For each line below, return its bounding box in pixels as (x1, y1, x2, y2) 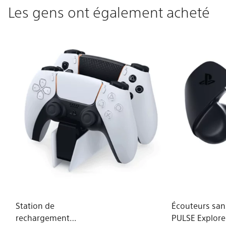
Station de (15, 200, 54, 211)
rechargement (15, 212, 70, 223)
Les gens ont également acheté (8, 3, 210, 21)
